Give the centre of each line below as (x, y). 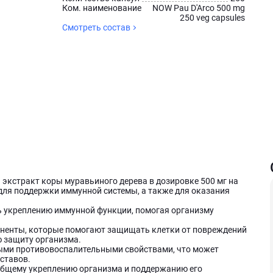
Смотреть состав (96, 27)
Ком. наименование (102, 8)
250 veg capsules (212, 18)
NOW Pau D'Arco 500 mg (199, 8)
